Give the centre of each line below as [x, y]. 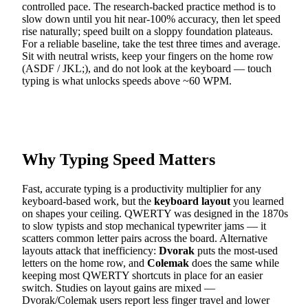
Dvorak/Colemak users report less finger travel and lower [146, 300]
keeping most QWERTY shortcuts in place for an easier [142, 276]
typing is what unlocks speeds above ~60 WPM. [127, 81]
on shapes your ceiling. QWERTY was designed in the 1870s [155, 214]
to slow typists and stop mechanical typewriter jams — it [144, 226]
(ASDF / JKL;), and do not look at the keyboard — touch [147, 69]
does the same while [234, 263]
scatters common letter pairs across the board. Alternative [145, 239]
